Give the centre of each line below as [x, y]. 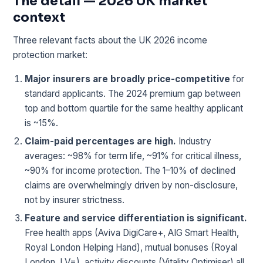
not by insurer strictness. [75, 200]
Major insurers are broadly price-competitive [128, 79]
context [39, 18]
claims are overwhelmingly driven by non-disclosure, [131, 185]
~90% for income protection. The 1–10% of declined [130, 170]
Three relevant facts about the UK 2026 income [110, 41]
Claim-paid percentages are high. [101, 141]
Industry [194, 141]
